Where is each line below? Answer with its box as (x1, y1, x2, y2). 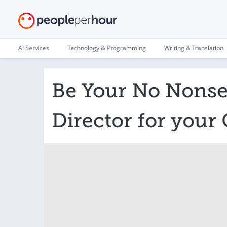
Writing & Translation (164, 44, 223, 52)
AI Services (18, 44, 49, 52)
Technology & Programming (67, 44, 146, 52)
